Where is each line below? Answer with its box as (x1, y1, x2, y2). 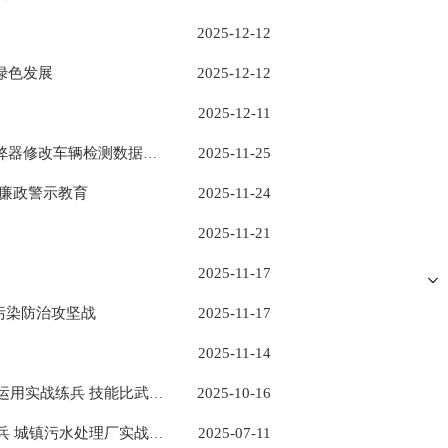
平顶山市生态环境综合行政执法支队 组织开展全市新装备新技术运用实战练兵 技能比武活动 (149, 386, 163, 401)
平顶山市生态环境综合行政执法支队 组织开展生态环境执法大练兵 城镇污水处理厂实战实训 (149, 426, 163, 441)
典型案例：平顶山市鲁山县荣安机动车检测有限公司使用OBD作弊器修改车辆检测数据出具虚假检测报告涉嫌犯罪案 (143, 146, 157, 161)
